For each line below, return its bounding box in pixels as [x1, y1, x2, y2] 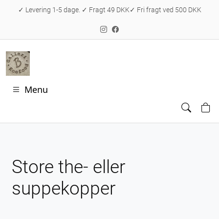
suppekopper [12, 178, 115, 199]
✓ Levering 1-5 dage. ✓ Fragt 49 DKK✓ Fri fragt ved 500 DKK [18, 6, 201, 14]
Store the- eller [12, 156, 125, 177]
